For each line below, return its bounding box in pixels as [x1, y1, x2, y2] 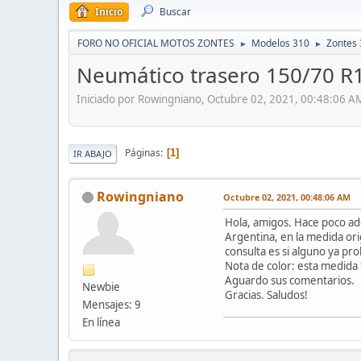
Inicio [95, 5, 122, 19]
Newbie [82, 279, 120, 294]
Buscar [160, 5, 191, 19]
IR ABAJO [73, 147, 112, 160]
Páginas [125, 146, 160, 160]
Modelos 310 [251, 36, 309, 50]
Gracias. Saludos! [225, 287, 308, 302]
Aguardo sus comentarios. [225, 272, 355, 288]
